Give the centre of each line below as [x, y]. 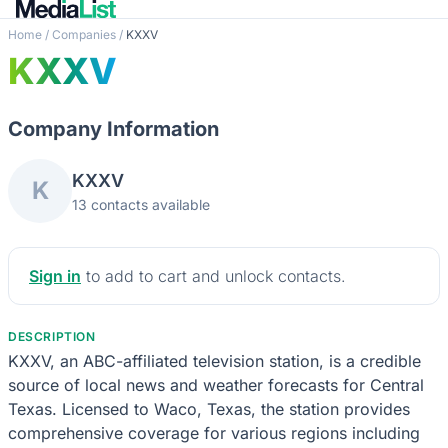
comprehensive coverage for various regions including [214, 432]
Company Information [113, 128]
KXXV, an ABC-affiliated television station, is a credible [214, 360]
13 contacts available [141, 204]
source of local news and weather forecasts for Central [216, 384]
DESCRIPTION [52, 336]
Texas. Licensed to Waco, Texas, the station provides [209, 408]
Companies [84, 34]
